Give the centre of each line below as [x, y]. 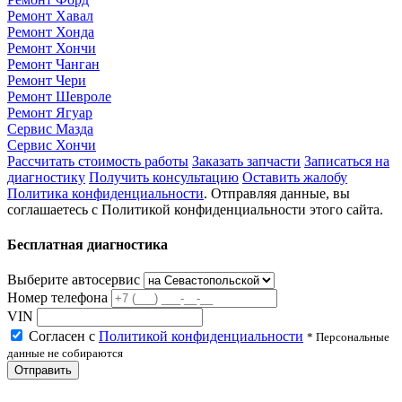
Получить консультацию [164, 177]
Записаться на [347, 161]
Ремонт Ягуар [50, 112]
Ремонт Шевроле [59, 96]
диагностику [46, 177]
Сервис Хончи [52, 144]
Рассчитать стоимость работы [98, 161]
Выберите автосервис [74, 280]
